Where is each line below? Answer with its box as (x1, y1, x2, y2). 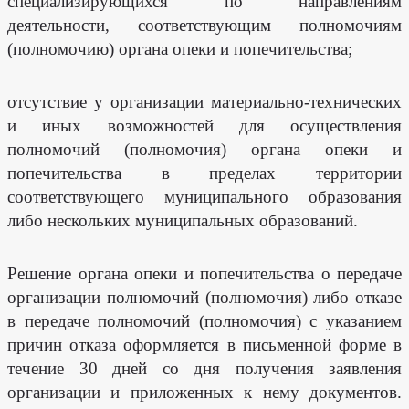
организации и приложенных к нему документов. (7, 383, 402, 402)
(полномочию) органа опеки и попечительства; (7, 39, 352, 58)
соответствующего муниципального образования (7, 187, 402, 206)
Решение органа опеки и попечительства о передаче (7, 264, 402, 283)
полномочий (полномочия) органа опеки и (7, 140, 402, 159)
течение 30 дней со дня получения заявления (7, 359, 402, 378)
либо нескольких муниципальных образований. (7, 211, 358, 230)
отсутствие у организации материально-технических (7, 92, 402, 111)
